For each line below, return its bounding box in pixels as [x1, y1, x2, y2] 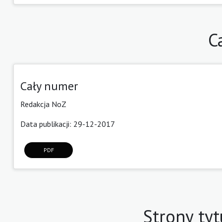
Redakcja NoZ [20, 99, 66, 109]
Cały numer [20, 78, 78, 94]
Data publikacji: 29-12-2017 [20, 118, 115, 129]
